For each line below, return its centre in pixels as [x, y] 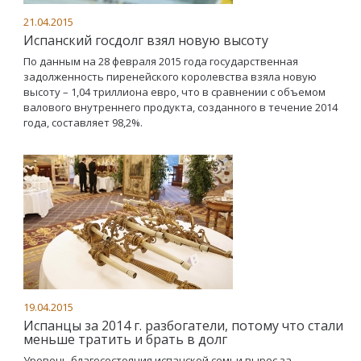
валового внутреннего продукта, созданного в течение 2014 [180, 107]
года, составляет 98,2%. [83, 122]
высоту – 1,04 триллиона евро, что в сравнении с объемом [174, 92]
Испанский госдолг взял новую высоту [146, 40]
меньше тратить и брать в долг [125, 339]
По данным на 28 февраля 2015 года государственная [161, 61]
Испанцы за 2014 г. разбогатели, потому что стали [183, 326]
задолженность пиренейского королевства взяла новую [170, 77]
